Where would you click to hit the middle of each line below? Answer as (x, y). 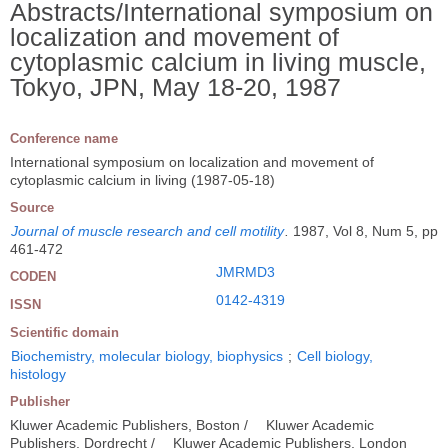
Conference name (64, 138)
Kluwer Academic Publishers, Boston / (131, 424)
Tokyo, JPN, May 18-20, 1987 (175, 86)
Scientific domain (64, 332)
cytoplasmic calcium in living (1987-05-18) (142, 179)
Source (32, 207)
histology (38, 373)
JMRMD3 (245, 271)
